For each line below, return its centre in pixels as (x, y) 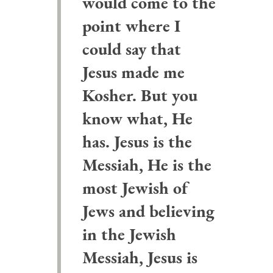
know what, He (137, 118)
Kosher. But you (140, 95)
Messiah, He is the (147, 165)
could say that (131, 49)
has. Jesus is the (137, 141)
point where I (131, 26)
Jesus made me (133, 72)
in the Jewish (129, 234)
